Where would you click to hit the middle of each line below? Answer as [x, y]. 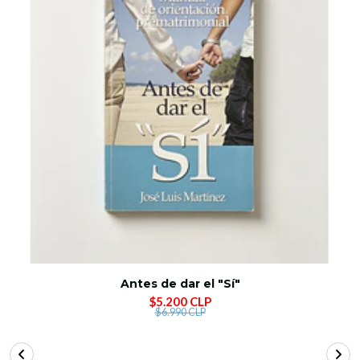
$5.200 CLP [180, 302]
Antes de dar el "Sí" [180, 284]
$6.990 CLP [180, 312]
